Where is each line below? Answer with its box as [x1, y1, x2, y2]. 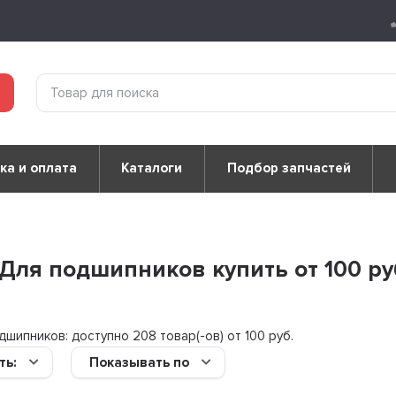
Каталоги [121, 160, 183, 177]
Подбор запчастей [226, 160, 351, 177]
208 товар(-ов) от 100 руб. [133, 328, 294, 345]
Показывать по [89, 354, 190, 371]
